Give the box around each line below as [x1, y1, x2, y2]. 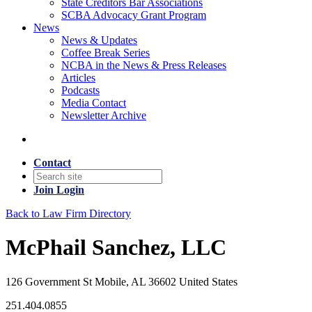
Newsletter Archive [61, 109, 146, 121]
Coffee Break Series [61, 47, 150, 58]
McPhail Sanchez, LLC [6, 235, 226, 260]
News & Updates [61, 34, 137, 46]
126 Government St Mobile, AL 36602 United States [6, 275, 237, 288]
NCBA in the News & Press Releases [61, 59, 226, 71]
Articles [61, 72, 95, 84]
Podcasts [61, 84, 100, 96]
